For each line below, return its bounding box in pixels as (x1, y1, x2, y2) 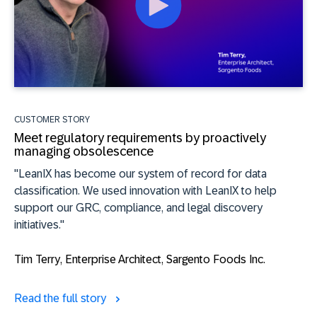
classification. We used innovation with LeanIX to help (14, 184, 277, 197)
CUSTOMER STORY (14, 114, 90, 125)
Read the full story (14, 292, 109, 304)
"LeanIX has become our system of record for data (14, 167, 267, 180)
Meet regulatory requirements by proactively (14, 130, 266, 145)
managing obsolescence (14, 144, 154, 158)
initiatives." (14, 218, 64, 231)
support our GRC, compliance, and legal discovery (14, 201, 263, 214)
